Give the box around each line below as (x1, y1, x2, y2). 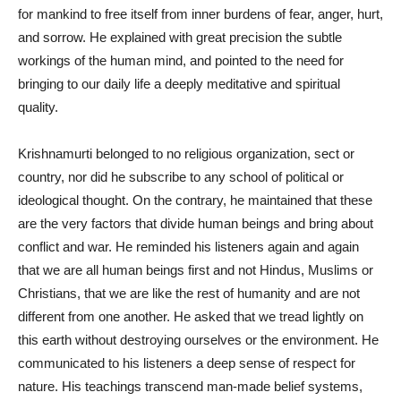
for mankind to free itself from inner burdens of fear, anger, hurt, (18, 5, 383, 21)
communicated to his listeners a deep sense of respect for (18, 354, 355, 371)
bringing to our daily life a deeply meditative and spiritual (18, 75, 340, 91)
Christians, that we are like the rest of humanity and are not (18, 285, 360, 301)
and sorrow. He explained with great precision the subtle (18, 29, 342, 45)
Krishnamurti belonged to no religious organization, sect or (18, 145, 354, 161)
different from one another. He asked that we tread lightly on (18, 308, 363, 324)
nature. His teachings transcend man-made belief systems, (18, 378, 363, 394)
